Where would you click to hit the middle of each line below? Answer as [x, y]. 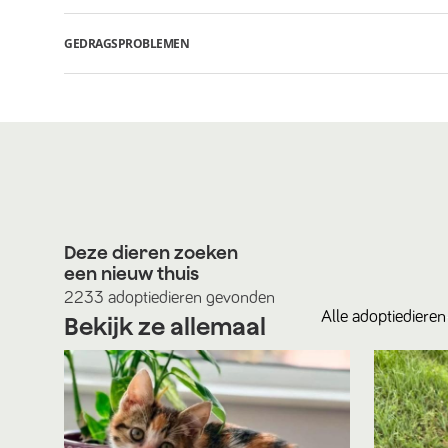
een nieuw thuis [131, 273]
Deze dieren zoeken [151, 252]
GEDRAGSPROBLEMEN [126, 43]
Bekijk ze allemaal [165, 326]
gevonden [238, 298]
